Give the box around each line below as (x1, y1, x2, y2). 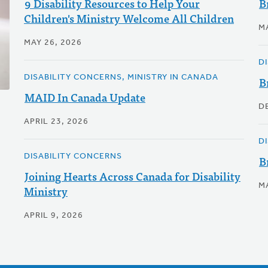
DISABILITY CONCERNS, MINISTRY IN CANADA (23, 73, 218, 82)
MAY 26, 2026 (23, 38, 82, 47)
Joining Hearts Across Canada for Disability (24, 167, 240, 185)
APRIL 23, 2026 (23, 117, 89, 126)
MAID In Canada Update (24, 89, 145, 106)
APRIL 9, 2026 (23, 211, 83, 220)
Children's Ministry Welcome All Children (23, 10, 234, 27)
